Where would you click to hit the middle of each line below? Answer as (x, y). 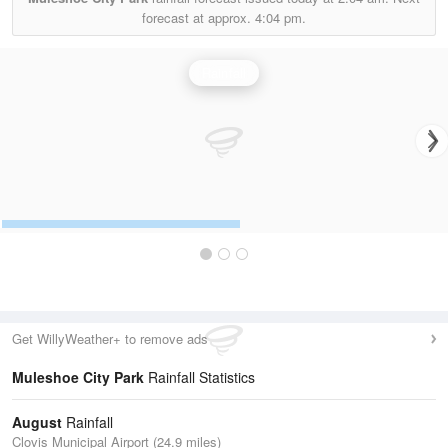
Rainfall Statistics (199, 377)
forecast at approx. (198, 17)
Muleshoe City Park (78, 377)
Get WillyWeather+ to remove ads (110, 338)
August (37, 422)
